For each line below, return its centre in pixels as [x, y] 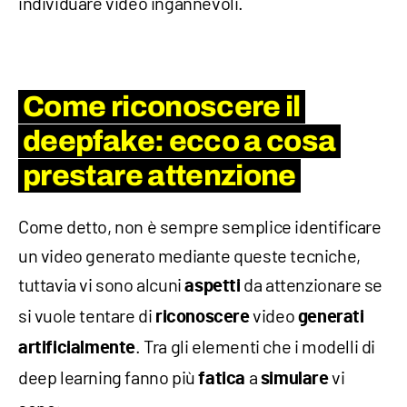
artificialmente [77, 348]
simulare [294, 379]
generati [331, 318]
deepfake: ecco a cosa [179, 142]
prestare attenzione [159, 176]
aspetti [213, 287]
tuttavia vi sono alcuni [102, 285]
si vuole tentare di [87, 316]
